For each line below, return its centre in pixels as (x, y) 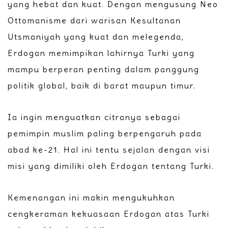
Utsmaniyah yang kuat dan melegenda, (96, 37)
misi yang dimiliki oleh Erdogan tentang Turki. (111, 166)
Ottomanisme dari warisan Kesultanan (94, 21)
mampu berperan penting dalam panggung (104, 69)
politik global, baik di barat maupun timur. (102, 86)
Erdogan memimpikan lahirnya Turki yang (101, 53)
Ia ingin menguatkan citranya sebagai (94, 117)
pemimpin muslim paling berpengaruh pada (105, 134)
